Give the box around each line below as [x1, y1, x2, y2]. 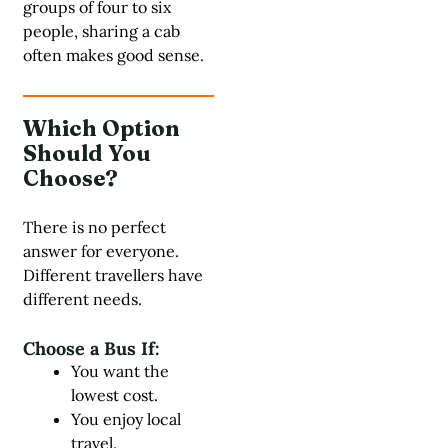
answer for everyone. [23, 240, 179, 261]
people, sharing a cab [23, 20, 180, 41]
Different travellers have [23, 264, 203, 285]
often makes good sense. [23, 44, 204, 65]
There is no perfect [23, 216, 166, 237]
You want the [71, 360, 169, 381]
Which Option [23, 113, 180, 142]
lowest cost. [71, 384, 158, 405]
